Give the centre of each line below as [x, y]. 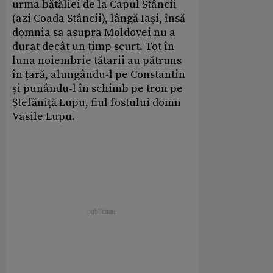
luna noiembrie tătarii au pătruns [97, 61]
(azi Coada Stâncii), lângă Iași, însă [99, 19]
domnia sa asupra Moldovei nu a [94, 33]
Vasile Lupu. [44, 117]
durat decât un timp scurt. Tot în [93, 47]
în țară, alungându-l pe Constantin [99, 75]
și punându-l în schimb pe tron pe [97, 89]
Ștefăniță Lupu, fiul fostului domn [97, 103]
